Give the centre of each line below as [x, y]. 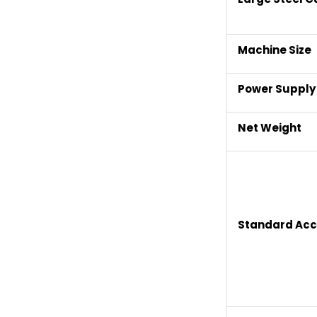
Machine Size [275, 50]
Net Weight [270, 127]
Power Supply [277, 88]
